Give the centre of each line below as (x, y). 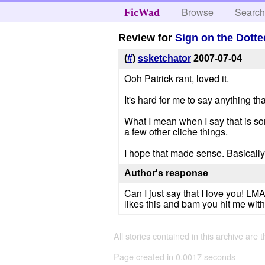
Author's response (166, 173)
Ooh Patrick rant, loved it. (176, 79)
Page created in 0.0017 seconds (174, 257)
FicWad (142, 12)
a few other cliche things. (176, 132)
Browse (198, 12)
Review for (147, 38)
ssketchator (164, 59)
